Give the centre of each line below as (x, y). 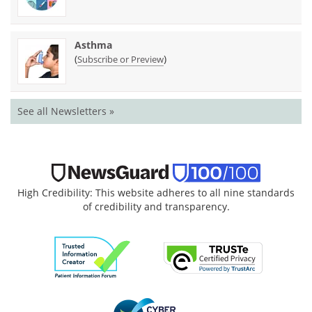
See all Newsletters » (66, 111)
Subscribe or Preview (120, 60)
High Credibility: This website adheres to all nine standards (156, 193)
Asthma (93, 45)
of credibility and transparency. (156, 207)
